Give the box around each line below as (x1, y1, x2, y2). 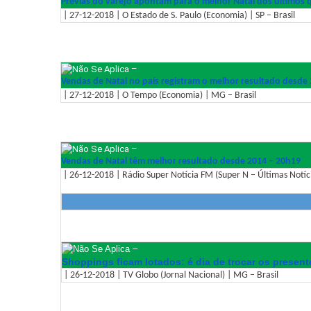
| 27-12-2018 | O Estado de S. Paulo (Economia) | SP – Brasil (61, 10, 295, 21)
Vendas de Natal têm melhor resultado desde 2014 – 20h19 (61, 155, 301, 167)
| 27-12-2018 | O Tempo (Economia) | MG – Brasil (61, 90, 256, 101)
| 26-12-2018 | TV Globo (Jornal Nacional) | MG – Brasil (62, 270, 278, 281)
